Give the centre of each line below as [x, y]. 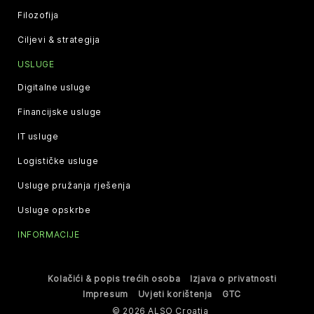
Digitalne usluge [54, 87]
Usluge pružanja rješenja [74, 185]
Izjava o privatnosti [233, 279]
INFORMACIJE [49, 234]
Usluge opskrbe [54, 210]
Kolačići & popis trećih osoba [114, 279]
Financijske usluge [60, 112]
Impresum [105, 294]
